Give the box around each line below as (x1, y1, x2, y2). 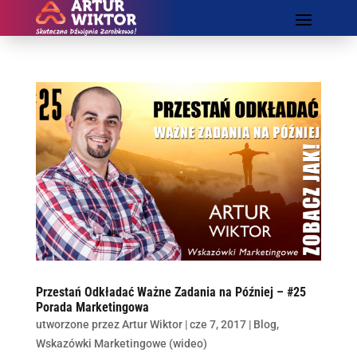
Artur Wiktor (121, 318, 182, 331)
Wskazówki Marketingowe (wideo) (35, 337, 207, 350)
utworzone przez (35, 318, 122, 331)
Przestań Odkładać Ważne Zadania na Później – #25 (35, 284, 306, 300)
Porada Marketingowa (35, 300, 149, 315)
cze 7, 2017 (189, 318, 246, 331)
